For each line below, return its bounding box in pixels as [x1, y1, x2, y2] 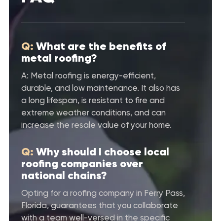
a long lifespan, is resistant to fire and [21, 95, 165, 105]
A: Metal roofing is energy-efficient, [21, 70, 156, 80]
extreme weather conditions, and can [21, 107, 166, 117]
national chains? [21, 168, 107, 182]
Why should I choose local [36, 145, 169, 158]
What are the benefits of [34, 39, 166, 53]
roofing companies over [21, 156, 143, 170]
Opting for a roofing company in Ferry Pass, [21, 187, 185, 198]
